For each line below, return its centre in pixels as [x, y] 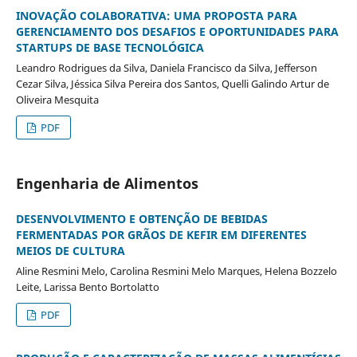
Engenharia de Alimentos [107, 183]
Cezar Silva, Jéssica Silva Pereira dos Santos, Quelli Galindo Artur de [172, 83]
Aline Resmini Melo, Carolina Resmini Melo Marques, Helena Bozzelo [176, 271]
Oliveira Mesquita [57, 99]
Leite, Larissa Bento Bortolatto [87, 286]
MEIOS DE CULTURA [70, 250]
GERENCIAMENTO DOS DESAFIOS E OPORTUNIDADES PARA [177, 31]
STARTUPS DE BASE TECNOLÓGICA [110, 47]
